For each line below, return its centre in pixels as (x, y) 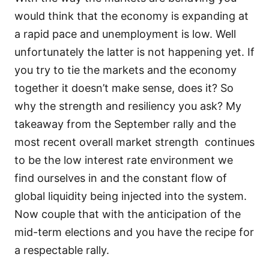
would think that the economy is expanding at (131, 16)
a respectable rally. (62, 250)
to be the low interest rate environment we (124, 160)
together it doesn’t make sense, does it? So (124, 88)
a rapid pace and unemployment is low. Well (125, 34)
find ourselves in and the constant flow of (121, 178)
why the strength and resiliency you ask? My (128, 106)
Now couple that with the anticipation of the (128, 214)
